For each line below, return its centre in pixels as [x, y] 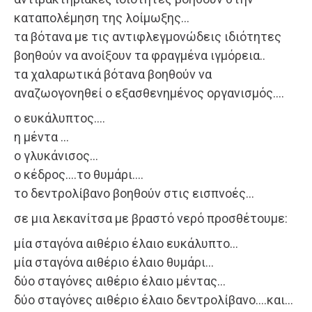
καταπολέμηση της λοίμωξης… [102, 18]
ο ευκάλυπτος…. [60, 118]
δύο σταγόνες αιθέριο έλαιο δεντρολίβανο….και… [154, 300]
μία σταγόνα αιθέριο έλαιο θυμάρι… [114, 263]
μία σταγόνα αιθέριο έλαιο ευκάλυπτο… [126, 244]
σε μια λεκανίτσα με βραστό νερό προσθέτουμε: [151, 219]
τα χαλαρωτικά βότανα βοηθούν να [113, 75]
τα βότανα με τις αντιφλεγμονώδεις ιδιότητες [148, 37]
